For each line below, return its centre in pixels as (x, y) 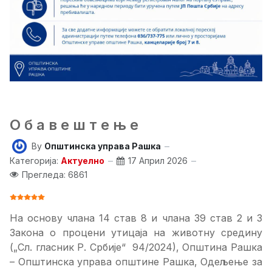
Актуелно (83, 161)
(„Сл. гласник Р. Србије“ (68, 247)
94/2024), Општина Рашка (197, 247)
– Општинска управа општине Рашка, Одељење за (136, 262)
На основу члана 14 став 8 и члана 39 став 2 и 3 (136, 218)
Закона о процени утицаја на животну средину (136, 233)
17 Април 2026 (158, 161)
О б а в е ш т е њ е (74, 124)
